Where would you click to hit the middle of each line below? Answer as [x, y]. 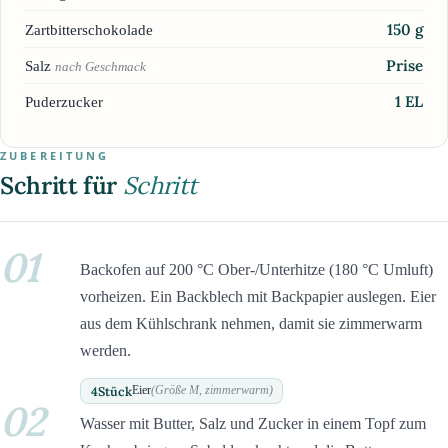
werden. [105, 351]
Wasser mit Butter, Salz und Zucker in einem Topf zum [253, 424]
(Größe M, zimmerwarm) [211, 390]
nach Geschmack [100, 66]
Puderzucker [64, 102]
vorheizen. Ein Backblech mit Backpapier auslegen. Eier [258, 297]
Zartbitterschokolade [89, 29]
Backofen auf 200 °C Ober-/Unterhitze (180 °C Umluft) [256, 270]
